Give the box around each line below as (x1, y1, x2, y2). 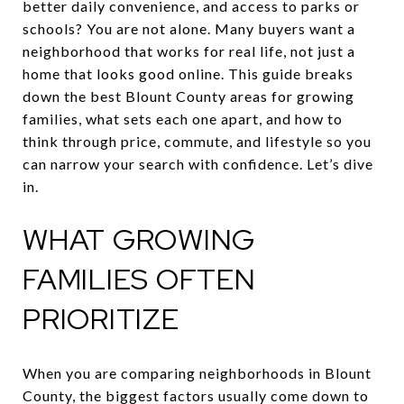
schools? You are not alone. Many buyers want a (23, 20, 355, 37)
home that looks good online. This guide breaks (23, 65, 353, 82)
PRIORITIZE (23, 299, 179, 338)
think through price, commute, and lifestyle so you (23, 133, 372, 150)
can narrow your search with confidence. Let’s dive (23, 155, 373, 172)
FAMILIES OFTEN (23, 260, 256, 298)
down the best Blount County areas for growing (23, 87, 354, 105)
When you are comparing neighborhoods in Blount (23, 363, 372, 381)
